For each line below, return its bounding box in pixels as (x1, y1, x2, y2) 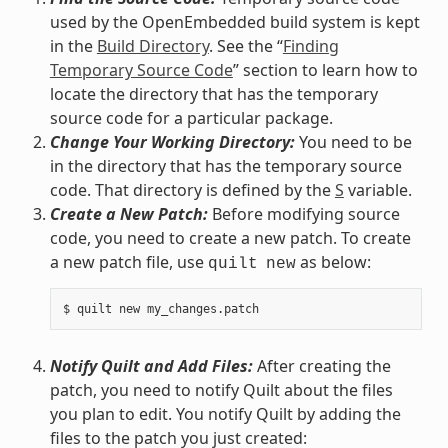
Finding (282, 34, 339, 57)
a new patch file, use (49, 250, 208, 273)
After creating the (252, 354, 391, 377)
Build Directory (96, 34, 209, 57)
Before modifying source (207, 202, 400, 225)
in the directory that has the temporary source (49, 154, 402, 177)
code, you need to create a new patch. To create (49, 226, 411, 249)
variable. (343, 178, 412, 201)
